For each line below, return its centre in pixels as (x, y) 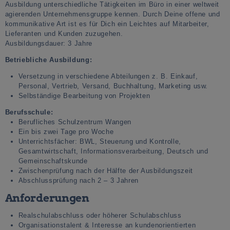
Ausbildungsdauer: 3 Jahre (49, 44)
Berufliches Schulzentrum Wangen (75, 122)
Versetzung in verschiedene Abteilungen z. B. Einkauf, (108, 76)
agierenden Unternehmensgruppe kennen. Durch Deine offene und (112, 14)
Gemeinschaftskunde (53, 161)
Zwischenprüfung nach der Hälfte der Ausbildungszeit (106, 171)
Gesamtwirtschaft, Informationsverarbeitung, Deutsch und (113, 151)
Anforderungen (47, 198)
